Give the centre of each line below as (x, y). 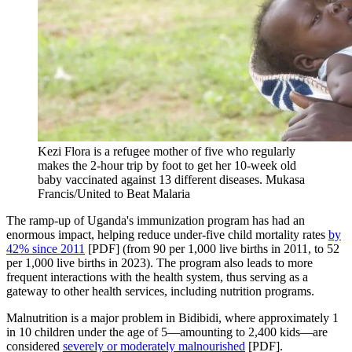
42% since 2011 (46, 249)
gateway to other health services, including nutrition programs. (160, 291)
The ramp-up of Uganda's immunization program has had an (156, 221)
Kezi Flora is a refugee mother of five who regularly (167, 152)
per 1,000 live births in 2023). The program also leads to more (159, 263)
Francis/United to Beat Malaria (114, 194)
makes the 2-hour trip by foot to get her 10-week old (167, 166)
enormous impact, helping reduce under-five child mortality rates (167, 235)
